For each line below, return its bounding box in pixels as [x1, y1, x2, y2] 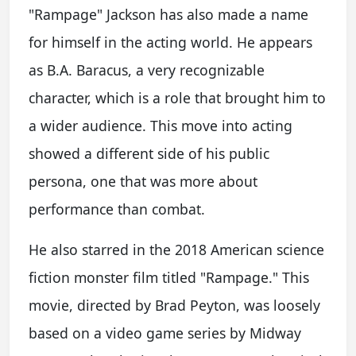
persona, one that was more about [29, 172, 257, 191]
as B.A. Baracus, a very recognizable [29, 60, 265, 79]
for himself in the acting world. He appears [29, 33, 312, 52]
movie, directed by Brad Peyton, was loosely [29, 296, 320, 315]
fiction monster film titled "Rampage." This [29, 268, 309, 287]
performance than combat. [29, 199, 205, 219]
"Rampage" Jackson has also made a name [29, 5, 308, 24]
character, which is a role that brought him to [29, 88, 326, 107]
